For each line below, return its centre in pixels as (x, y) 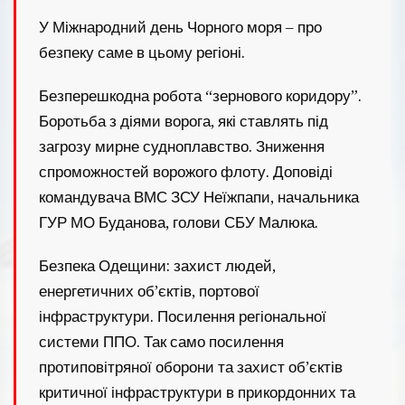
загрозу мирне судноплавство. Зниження (182, 146)
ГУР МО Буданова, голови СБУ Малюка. (179, 222)
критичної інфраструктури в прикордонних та (197, 392)
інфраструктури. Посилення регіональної (183, 316)
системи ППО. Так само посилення (161, 341)
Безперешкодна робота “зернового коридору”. (200, 95)
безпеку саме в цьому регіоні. (142, 52)
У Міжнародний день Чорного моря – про (180, 27)
